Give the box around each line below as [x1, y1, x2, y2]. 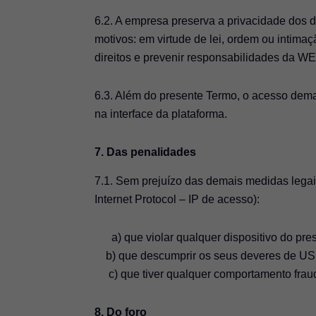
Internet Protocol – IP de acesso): [95, 193, 260, 205]
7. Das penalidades [95, 146, 197, 159]
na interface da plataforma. [95, 108, 228, 121]
